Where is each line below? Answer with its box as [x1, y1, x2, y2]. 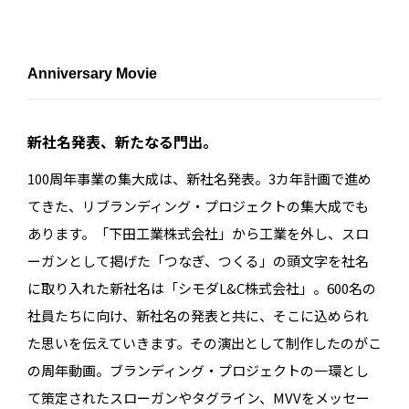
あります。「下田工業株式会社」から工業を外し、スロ [27, 224, 369, 244]
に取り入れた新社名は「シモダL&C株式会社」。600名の [27, 278, 376, 299]
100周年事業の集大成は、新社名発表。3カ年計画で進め [27, 169, 372, 189]
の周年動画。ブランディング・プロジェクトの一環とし [27, 361, 369, 381]
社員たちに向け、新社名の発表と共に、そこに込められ [27, 306, 369, 326]
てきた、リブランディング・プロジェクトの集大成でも [27, 196, 369, 216]
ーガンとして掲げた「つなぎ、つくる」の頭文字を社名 [27, 251, 369, 271]
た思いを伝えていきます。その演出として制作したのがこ [27, 333, 382, 353]
